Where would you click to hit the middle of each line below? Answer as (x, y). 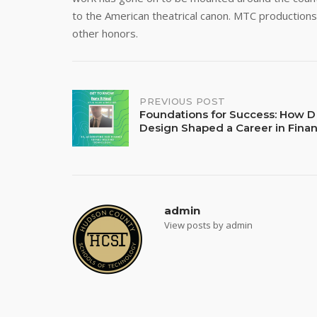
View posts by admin (208, 225)
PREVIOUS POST (183, 101)
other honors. (105, 33)
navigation (123, 137)
